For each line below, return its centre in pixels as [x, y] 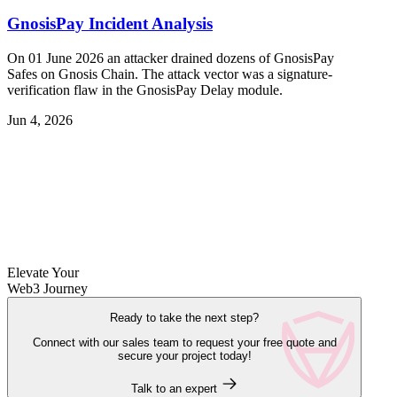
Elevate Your [43, 272]
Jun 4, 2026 [40, 120]
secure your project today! [184, 356]
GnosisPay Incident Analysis [110, 23]
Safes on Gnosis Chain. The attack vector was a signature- [170, 74]
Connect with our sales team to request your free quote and [184, 343]
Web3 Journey [47, 288]
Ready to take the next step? [184, 317]
